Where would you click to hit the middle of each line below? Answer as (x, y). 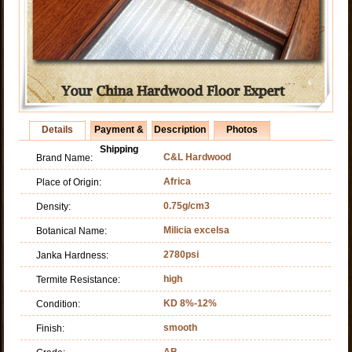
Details (58, 129)
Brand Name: (65, 158)
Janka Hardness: (73, 255)
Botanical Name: (72, 231)
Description (180, 129)
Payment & (119, 129)
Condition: (59, 304)
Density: (54, 206)
